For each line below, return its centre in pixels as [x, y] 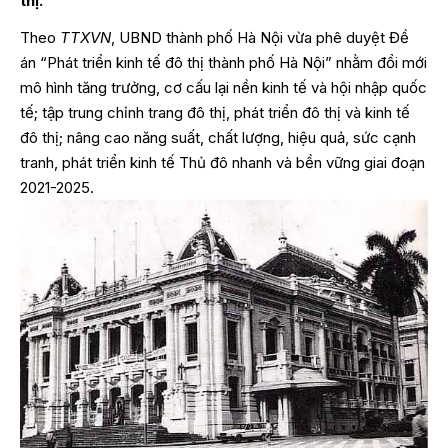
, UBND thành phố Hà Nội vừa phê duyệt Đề [260, 37]
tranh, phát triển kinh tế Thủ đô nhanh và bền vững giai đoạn [222, 162]
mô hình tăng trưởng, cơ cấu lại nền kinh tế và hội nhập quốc [223, 87]
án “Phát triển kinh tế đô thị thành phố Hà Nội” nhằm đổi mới [223, 62]
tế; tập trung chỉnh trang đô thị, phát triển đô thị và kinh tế [215, 112]
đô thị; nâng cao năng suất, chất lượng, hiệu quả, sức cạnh [218, 137]
